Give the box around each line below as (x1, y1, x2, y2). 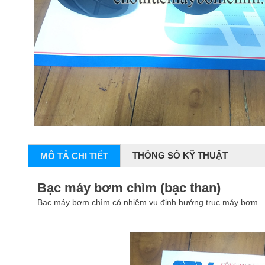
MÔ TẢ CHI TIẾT (40, 150, 108, 161)
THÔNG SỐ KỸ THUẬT (132, 150, 228, 160)
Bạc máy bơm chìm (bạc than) (37, 180, 221, 195)
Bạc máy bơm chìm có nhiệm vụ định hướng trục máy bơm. (37, 197, 260, 207)
